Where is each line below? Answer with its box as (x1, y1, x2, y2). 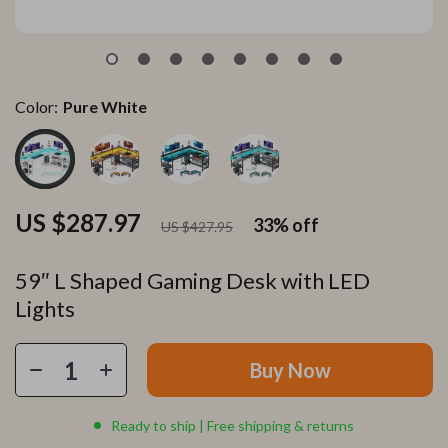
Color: (15, 97, 58, 116)
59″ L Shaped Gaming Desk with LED (15, 267, 370, 294)
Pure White (63, 97, 147, 116)
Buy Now (249, 358, 331, 382)
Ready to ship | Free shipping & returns (111, 417, 354, 434)
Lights (15, 295, 75, 322)
